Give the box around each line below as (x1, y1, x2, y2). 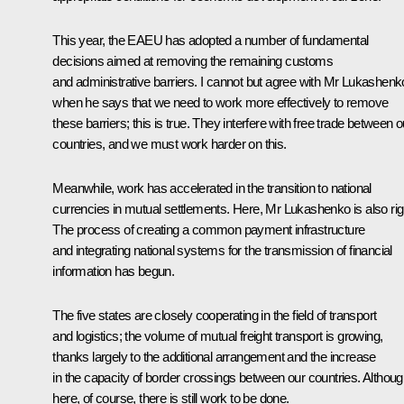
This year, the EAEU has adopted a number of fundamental (52, 32, 369, 48)
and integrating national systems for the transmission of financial (52, 242, 392, 258)
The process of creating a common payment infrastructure (52, 221, 365, 237)
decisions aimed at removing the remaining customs (52, 52, 333, 69)
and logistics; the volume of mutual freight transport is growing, (52, 327, 383, 344)
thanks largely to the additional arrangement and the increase (52, 348, 376, 364)
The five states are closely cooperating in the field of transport (52, 307, 377, 323)
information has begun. (52, 262, 175, 279)
